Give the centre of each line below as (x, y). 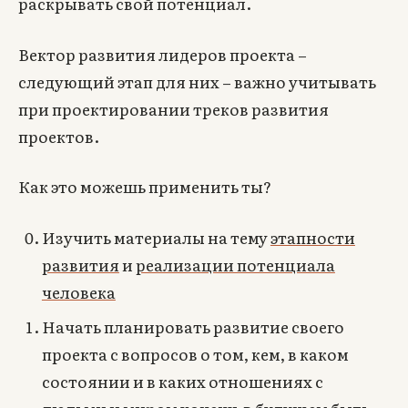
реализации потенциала (235, 264)
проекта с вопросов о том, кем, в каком (195, 354)
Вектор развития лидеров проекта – (163, 54)
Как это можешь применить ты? (145, 187)
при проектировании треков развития (174, 108)
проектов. (59, 136)
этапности (312, 237)
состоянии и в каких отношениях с (182, 382)
